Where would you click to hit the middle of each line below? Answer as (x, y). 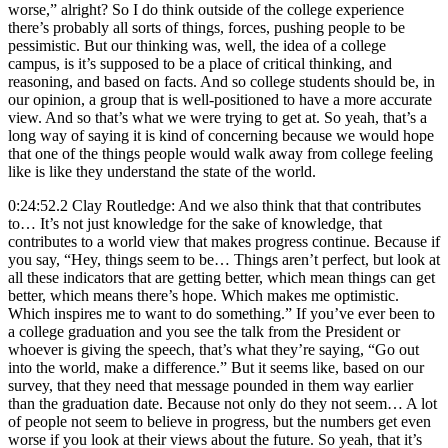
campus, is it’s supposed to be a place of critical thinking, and (200, 63)
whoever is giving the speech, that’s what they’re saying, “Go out (213, 349)
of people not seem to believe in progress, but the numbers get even (219, 421)
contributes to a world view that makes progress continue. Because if (224, 241)
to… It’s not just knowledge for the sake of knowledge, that (195, 223)
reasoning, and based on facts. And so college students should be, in (221, 81)
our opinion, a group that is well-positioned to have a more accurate (220, 99)
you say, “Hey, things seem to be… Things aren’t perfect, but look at (224, 259)
